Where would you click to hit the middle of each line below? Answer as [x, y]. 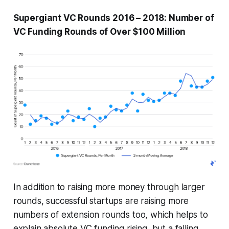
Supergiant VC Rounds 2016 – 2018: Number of [113, 18]
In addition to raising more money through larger [109, 187]
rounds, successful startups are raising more [101, 201]
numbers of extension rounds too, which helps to [110, 215]
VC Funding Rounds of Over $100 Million [99, 32]
